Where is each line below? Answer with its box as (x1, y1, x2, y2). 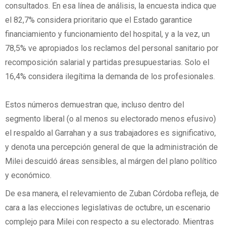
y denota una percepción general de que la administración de (5, 142, 218, 152)
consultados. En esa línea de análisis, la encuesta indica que (5, 1, 216, 11)
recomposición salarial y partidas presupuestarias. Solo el (5, 58, 209, 68)
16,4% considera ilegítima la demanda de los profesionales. (5, 72, 217, 82)
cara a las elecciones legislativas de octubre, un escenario (5, 202, 210, 212)
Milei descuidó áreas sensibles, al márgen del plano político (5, 156, 217, 166)
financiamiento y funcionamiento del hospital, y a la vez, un (5, 29, 210, 39)
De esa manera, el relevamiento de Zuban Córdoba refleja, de (5, 188, 219, 198)
